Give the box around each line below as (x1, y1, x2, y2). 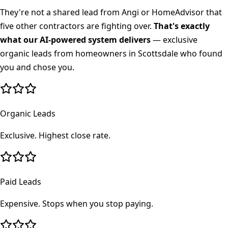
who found (178, 48, 222, 60)
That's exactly (154, 20, 210, 32)
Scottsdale (138, 48, 178, 60)
